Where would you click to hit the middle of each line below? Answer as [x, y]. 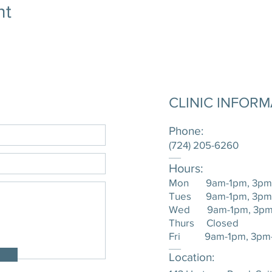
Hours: [186, 168]
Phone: [186, 131]
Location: [192, 257]
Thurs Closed [204, 223]
